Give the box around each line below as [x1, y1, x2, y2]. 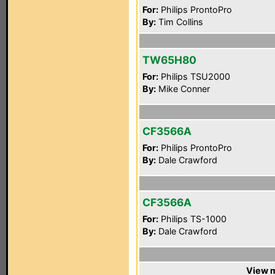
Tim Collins [156, 17, 203, 27]
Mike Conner [156, 83, 210, 94]
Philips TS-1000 [158, 214, 227, 224]
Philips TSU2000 [158, 71, 230, 82]
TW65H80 [142, 53, 196, 66]
